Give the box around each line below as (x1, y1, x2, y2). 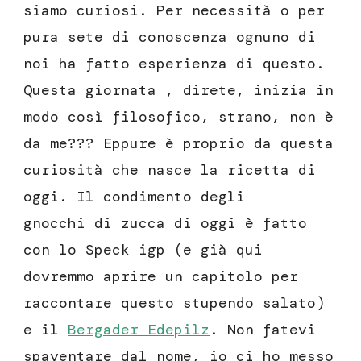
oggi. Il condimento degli (23, 187, 245, 207)
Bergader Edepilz (68, 320, 210, 340)
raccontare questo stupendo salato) (23, 293, 325, 313)
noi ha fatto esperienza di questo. (23, 54, 325, 74)
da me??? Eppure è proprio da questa (23, 134, 334, 154)
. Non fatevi (210, 320, 316, 340)
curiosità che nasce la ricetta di (23, 160, 316, 180)
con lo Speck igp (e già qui (23, 240, 263, 260)
